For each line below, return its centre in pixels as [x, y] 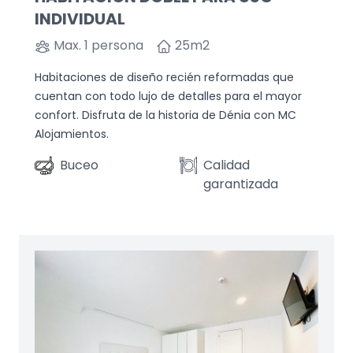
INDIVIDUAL [80, 19]
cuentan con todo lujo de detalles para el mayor [168, 96]
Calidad [227, 165]
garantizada [241, 184]
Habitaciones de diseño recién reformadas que [164, 77]
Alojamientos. [72, 134]
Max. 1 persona [97, 45]
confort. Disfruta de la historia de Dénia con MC [165, 115]
